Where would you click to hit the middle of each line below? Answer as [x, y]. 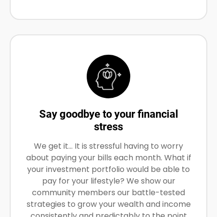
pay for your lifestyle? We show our [108, 181]
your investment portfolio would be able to [108, 169]
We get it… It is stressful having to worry [108, 146]
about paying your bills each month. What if [108, 158]
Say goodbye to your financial [108, 114]
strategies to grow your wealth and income [108, 204]
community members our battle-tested [108, 193]
